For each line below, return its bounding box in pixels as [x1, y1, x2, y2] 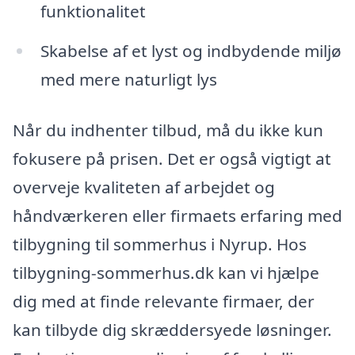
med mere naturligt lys [40, 67, 217, 90]
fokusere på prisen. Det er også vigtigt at [13, 147, 331, 170]
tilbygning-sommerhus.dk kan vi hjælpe [13, 261, 319, 284]
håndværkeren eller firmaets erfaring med [13, 204, 342, 227]
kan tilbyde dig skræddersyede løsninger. [13, 318, 332, 341]
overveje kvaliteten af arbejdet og [13, 175, 275, 198]
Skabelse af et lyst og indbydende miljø [40, 39, 342, 62]
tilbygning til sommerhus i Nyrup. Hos [13, 232, 307, 255]
